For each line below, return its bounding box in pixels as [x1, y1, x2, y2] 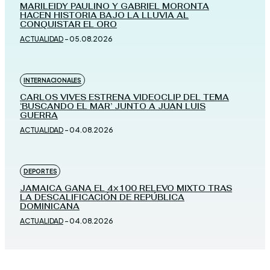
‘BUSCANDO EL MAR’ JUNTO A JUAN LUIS [20, 101, 206, 112]
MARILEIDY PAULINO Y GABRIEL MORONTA [20, 1, 209, 12]
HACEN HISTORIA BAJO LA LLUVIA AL [20, 10, 189, 21]
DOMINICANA [20, 201, 80, 212]
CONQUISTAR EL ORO [20, 19, 117, 30]
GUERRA [20, 110, 58, 121]
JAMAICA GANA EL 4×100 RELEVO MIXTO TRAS [20, 183, 232, 194]
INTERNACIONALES [24, 77, 81, 84]
